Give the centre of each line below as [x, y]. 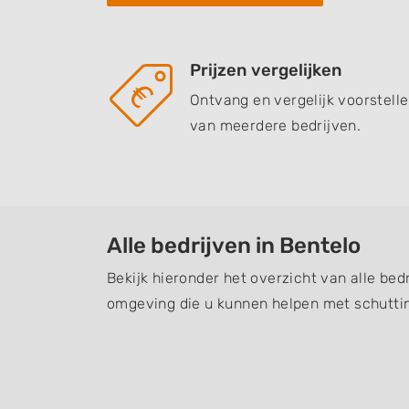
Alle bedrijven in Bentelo [234, 246]
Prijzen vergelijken [266, 70]
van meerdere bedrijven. [276, 126]
